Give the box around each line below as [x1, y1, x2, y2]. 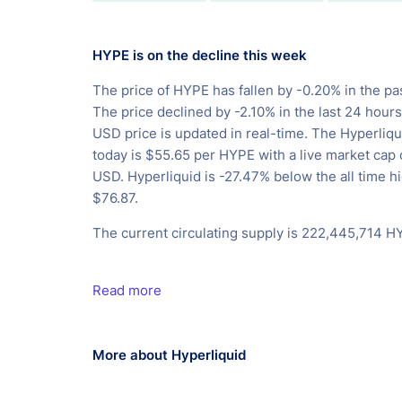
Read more [92, 282, 162, 300]
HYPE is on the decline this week [92, 47, 307, 65]
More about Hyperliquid [92, 346, 246, 364]
